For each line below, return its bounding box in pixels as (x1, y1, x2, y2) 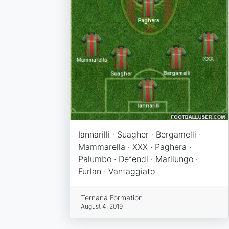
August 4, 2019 (81, 202, 123, 210)
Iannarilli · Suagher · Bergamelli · (78, 129, 201, 140)
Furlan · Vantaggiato (78, 166, 155, 176)
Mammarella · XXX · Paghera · (78, 141, 191, 152)
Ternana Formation (81, 193, 143, 202)
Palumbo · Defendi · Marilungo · (78, 153, 198, 164)
